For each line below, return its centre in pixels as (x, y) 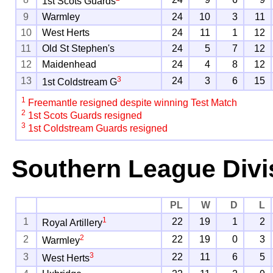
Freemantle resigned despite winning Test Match (132, 103)
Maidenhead (69, 64)
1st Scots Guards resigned (84, 116)
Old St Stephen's (79, 48)
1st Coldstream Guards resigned (97, 129)
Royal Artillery (73, 223)
